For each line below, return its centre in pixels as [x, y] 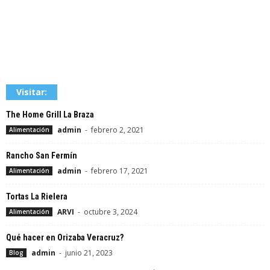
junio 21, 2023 [89, 253]
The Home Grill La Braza [50, 115]
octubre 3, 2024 [111, 212]
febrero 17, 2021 [120, 171]
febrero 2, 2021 [118, 130]
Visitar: [32, 92]
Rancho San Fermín [42, 155]
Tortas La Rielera [37, 196]
